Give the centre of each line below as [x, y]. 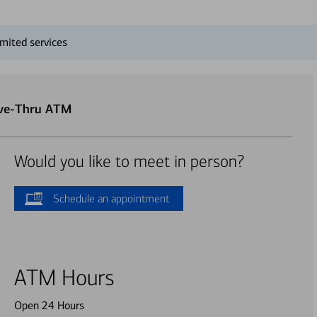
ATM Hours [64, 278]
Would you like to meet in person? [129, 162]
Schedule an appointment [111, 198]
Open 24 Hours [49, 305]
